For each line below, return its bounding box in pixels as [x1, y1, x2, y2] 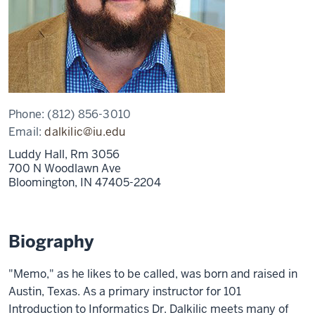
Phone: [8, 107, 48, 122]
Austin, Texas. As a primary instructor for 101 [8, 284, 241, 299]
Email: [8, 124, 45, 139]
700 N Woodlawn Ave [8, 161, 121, 176]
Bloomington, [8, 175, 80, 190]
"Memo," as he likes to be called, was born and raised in [8, 266, 297, 281]
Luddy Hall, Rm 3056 [8, 147, 120, 162]
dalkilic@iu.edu [44, 124, 126, 139]
